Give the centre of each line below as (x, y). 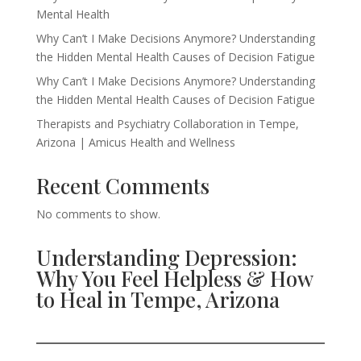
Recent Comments (122, 186)
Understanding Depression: (166, 257)
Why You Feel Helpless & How (174, 278)
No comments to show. (98, 214)
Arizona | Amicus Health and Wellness (135, 142)
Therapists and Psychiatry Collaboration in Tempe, (167, 124)
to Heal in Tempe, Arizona (158, 299)
